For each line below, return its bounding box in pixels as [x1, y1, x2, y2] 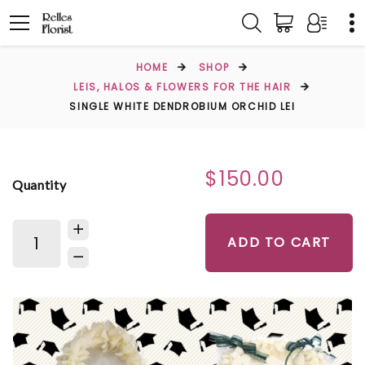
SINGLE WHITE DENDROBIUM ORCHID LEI [69, 99, 296, 113]
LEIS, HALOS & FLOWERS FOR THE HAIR [73, 80, 292, 94]
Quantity [12, 176, 67, 192]
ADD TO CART [227, 233, 331, 252]
